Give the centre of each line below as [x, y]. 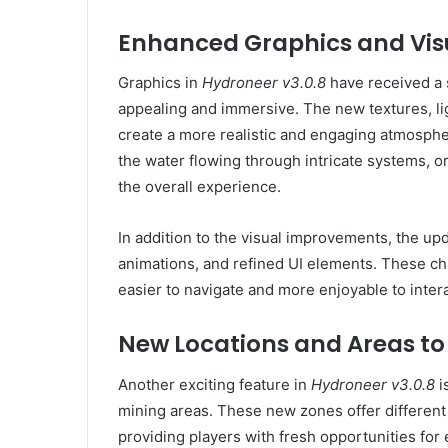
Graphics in [160, 82]
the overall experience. [199, 186]
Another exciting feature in [214, 384]
